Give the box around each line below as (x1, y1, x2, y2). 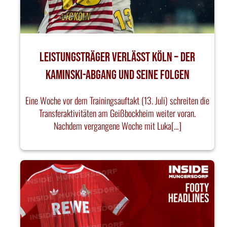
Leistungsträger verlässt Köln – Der (40, 49, 195, 65)
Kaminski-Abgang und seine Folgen (45, 67, 190, 83)
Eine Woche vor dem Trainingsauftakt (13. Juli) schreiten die (25, 93, 209, 107)
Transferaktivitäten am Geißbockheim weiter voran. (39, 106, 196, 120)
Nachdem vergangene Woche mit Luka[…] (53, 119, 181, 132)
